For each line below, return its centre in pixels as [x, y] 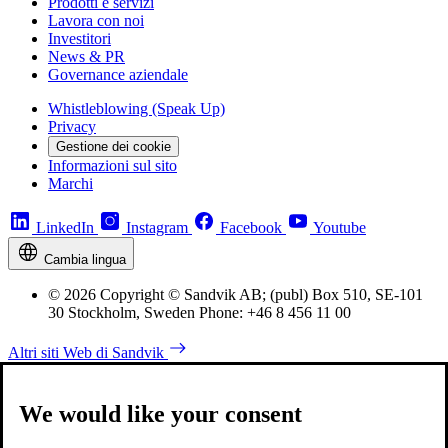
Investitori [79, 38]
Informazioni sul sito [112, 165]
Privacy [72, 126]
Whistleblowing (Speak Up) [136, 108]
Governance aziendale [118, 74]
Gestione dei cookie [113, 146]
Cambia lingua [85, 259]
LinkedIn [65, 227]
